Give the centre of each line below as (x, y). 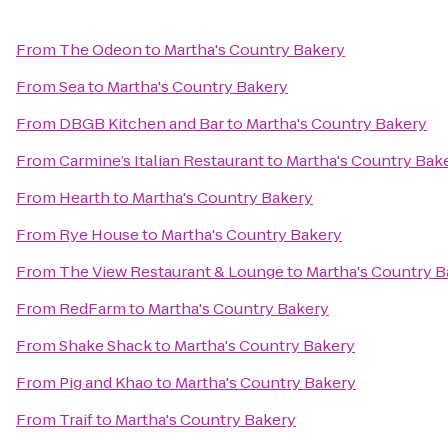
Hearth (84, 197)
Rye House (99, 234)
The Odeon (100, 49)
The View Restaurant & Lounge (171, 271)
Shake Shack (105, 345)
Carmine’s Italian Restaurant (161, 160)
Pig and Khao (106, 382)
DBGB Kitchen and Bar (141, 123)
